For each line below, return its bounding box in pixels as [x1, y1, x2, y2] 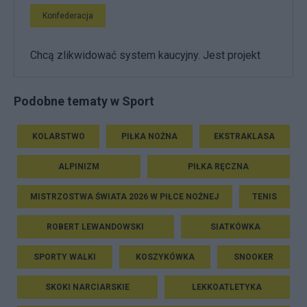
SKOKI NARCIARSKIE [45, 282, 130, 292]
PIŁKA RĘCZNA [188, 161, 249, 171]
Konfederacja [42, 11, 93, 21]
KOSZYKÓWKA [135, 251, 195, 262]
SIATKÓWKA [210, 221, 260, 232]
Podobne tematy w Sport [14, 93, 154, 108]
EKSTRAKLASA [214, 131, 275, 141]
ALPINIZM [58, 161, 99, 171]
